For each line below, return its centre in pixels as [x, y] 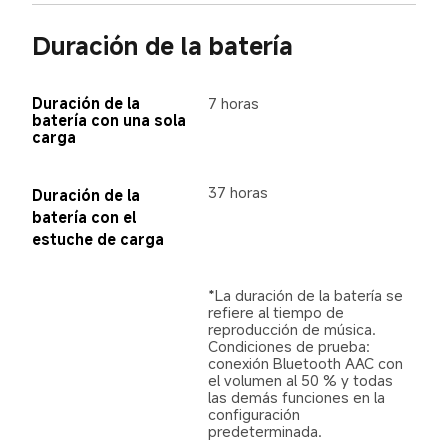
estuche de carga [97, 238]
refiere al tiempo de [278, 311]
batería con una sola [110, 120]
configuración [256, 413]
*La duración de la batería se [308, 294]
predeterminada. [265, 430]
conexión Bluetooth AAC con [308, 362]
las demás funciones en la [299, 396]
